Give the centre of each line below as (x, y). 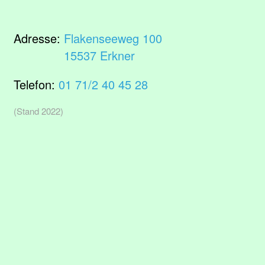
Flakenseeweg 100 (113, 38)
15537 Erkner (99, 55)
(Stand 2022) (38, 111)
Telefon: (36, 84)
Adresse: (39, 38)
